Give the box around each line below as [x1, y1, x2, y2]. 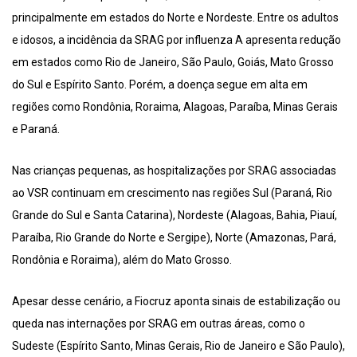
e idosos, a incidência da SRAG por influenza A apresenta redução [12, 33, 341, 47]
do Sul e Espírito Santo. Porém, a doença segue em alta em [12, 78, 308, 92]
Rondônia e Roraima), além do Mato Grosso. [12, 253, 232, 267]
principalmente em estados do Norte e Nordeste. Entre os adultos [12, 11, 339, 25]
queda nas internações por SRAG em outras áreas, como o [12, 317, 305, 331]
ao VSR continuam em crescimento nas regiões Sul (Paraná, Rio [12, 186, 332, 200]
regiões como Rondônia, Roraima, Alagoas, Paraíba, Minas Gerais [12, 100, 338, 114]
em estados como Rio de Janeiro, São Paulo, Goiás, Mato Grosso [12, 56, 334, 69]
